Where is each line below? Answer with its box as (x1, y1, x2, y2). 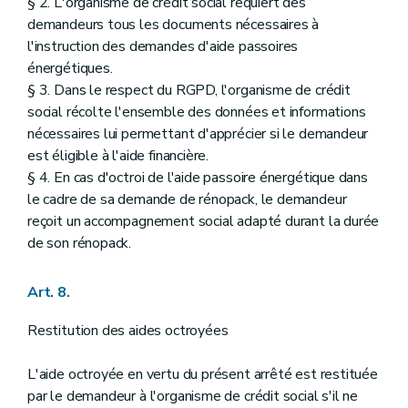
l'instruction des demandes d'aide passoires (27, 36, 299, 57)
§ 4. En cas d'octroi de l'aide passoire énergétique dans (27, 168, 368, 189)
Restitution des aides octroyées (27, 321, 229, 342)
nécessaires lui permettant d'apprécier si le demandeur (27, 124, 369, 145)
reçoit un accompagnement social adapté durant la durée (27, 211, 380, 232)
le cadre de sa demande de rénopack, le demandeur (27, 189, 347, 210)
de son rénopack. (27, 233, 132, 254)
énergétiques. (27, 58, 113, 79)
